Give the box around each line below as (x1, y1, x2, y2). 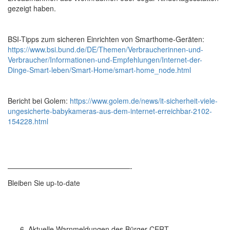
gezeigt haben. (8, 3, 56, 13)
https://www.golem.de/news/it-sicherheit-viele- (70, 95, 218, 106)
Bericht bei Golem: (8, 95, 70, 106)
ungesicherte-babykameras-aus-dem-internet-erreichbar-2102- (8, 106, 212, 116)
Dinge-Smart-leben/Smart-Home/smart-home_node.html (8, 65, 191, 75)
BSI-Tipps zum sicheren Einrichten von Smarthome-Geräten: (8, 34, 204, 44)
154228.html (8, 116, 48, 126)
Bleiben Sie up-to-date (8, 178, 80, 188)
